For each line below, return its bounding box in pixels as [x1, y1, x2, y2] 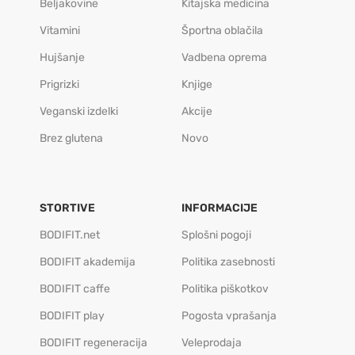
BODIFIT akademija [40, 254, 136, 269]
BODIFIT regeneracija [40, 335, 147, 349]
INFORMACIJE [181, 200, 258, 215]
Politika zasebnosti [181, 254, 275, 269]
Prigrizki [40, 77, 79, 91]
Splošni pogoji [181, 227, 251, 242]
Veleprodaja [181, 335, 242, 349]
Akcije [181, 104, 212, 118]
